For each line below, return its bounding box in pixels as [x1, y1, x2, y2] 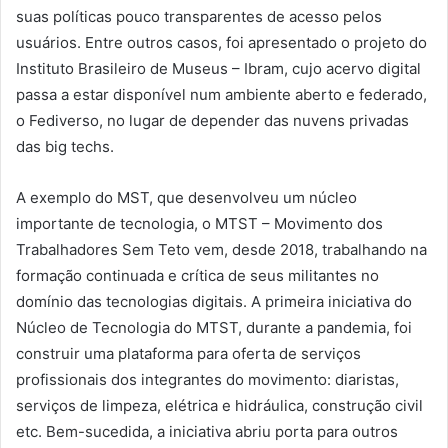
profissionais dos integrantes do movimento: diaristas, [16, 370, 399, 390]
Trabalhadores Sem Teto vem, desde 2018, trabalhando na [16, 240, 427, 260]
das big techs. [16, 137, 114, 157]
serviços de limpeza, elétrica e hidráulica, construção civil [16, 396, 423, 416]
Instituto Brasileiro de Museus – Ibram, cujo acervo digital [16, 59, 421, 79]
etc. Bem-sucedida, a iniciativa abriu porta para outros [16, 422, 398, 442]
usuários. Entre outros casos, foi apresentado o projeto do [16, 33, 427, 53]
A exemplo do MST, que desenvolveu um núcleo [16, 188, 357, 208]
